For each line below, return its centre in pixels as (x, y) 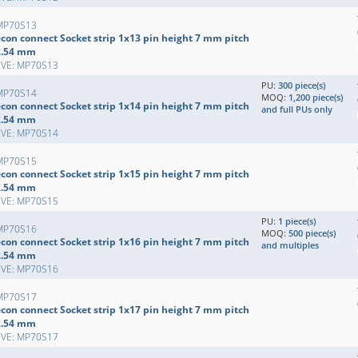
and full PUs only (297, 109)
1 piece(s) (297, 221)
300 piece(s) (302, 85)
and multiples (290, 245)
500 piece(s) (312, 233)
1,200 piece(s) (316, 97)
